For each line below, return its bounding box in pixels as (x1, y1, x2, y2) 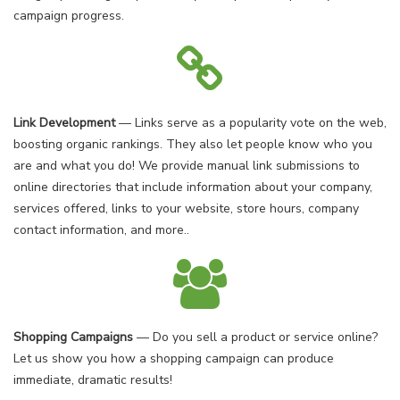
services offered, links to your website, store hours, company (13, 200, 359, 217)
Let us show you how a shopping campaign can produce (13, 350, 334, 367)
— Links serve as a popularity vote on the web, (115, 114, 387, 131)
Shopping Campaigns (13, 329, 133, 346)
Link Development (13, 114, 115, 131)
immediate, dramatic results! (13, 371, 172, 388)
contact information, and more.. (13, 221, 189, 238)
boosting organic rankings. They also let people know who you (13, 136, 372, 153)
